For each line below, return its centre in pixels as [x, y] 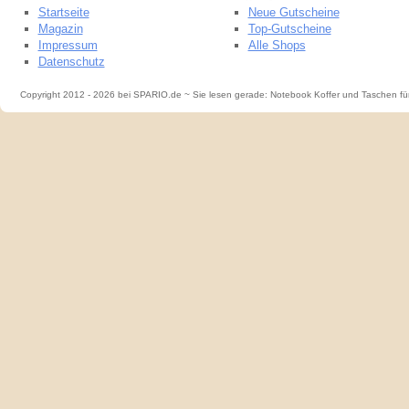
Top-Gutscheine [289, 29]
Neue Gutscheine [294, 12]
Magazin [60, 29]
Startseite [63, 12]
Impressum [68, 45]
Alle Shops [277, 45]
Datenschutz [71, 62]
